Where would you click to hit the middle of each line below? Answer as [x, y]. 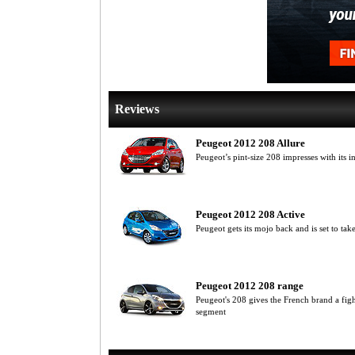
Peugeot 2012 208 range [250, 286]
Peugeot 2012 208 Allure [250, 143]
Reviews [137, 109]
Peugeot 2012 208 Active [250, 214]
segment [211, 311]
